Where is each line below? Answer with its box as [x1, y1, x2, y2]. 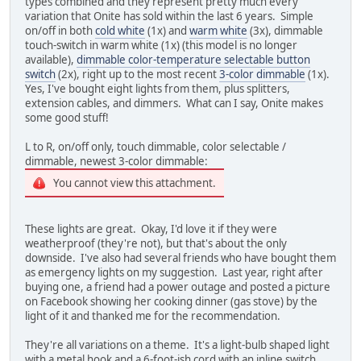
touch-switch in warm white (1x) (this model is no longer [25, 37, 297, 52]
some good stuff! [25, 110, 109, 125]
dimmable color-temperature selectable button [77, 52, 310, 67]
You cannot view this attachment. [53, 175, 216, 190]
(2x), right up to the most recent [56, 66, 219, 81]
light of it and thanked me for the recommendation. [25, 308, 280, 323]
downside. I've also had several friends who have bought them [25, 250, 336, 265]
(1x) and [145, 23, 189, 38]
